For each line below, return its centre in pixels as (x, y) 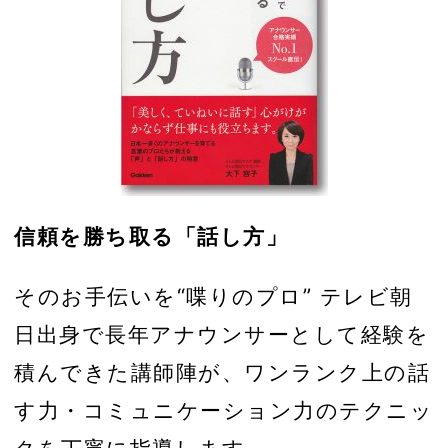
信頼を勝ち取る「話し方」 (151, 236)
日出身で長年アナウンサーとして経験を (221, 333)
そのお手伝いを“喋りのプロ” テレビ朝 (213, 295)
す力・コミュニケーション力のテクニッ (223, 409)
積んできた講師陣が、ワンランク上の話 (222, 371)
